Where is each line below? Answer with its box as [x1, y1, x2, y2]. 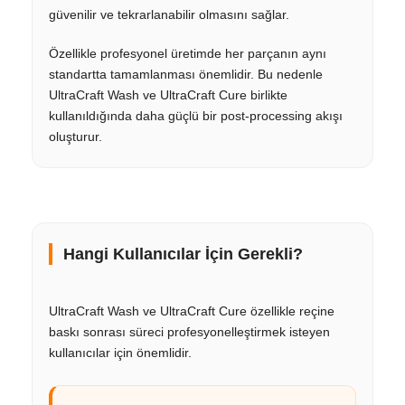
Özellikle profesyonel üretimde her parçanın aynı [49, 45, 326, 61]
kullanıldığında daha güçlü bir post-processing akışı [49, 108, 343, 123]
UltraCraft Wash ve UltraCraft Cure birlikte [49, 87, 287, 102]
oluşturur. [49, 128, 102, 144]
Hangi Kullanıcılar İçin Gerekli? [63, 244, 303, 263]
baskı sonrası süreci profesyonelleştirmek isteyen [49, 324, 330, 339]
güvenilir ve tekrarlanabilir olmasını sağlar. [49, 6, 289, 22]
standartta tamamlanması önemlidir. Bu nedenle [49, 66, 323, 81]
